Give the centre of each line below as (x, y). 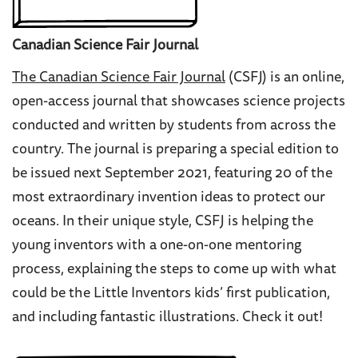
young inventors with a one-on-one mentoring (157, 246)
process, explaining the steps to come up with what (174, 270)
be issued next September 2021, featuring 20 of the (172, 174)
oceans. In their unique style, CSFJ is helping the (163, 222)
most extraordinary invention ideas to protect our (169, 198)
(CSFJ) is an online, (285, 78)
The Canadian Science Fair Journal (119, 78)
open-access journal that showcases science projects (179, 102)
